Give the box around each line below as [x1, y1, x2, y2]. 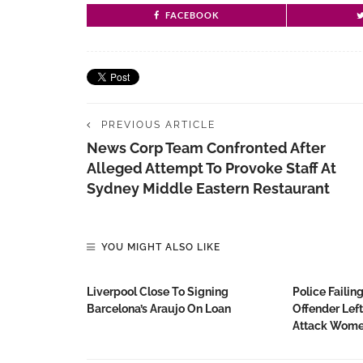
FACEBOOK [164, 10, 220, 20]
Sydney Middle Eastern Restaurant [87, 180, 330, 197]
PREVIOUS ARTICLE [101, 119, 216, 130]
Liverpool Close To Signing [87, 285, 228, 298]
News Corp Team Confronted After [87, 139, 326, 156]
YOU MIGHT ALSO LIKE [101, 241, 220, 253]
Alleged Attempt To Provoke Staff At [87, 160, 336, 177]
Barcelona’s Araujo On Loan [87, 302, 231, 315]
